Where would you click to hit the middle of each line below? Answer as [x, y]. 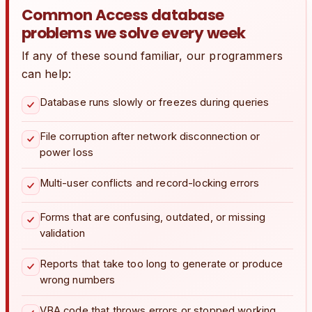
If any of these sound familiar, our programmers [152, 55]
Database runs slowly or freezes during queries [154, 103]
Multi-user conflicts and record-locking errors [149, 184]
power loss [67, 153]
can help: [46, 73]
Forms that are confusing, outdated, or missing [153, 218]
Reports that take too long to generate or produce [161, 264]
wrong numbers [77, 280]
